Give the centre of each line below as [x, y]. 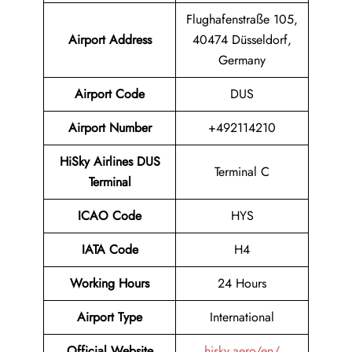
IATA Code [110, 250]
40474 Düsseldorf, [242, 40]
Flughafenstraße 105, [242, 20]
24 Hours [242, 284]
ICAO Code [110, 216]
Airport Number [110, 128]
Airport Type [110, 317]
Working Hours [110, 284]
